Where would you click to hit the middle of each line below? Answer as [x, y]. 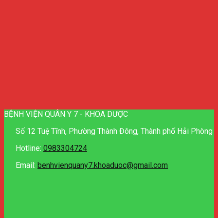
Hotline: [28, 148]
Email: [26, 165]
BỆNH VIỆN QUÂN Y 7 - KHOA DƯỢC [66, 114]
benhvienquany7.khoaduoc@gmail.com [103, 165]
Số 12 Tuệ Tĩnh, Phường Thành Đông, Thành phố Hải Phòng [113, 131]
